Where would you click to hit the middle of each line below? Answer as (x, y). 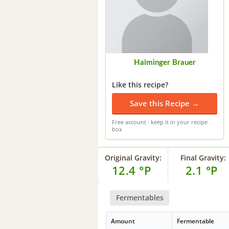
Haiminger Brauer (165, 62)
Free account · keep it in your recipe (160, 122)
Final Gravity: (203, 157)
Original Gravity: (133, 157)
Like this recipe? (140, 84)
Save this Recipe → (165, 103)
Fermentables (140, 197)
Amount (123, 221)
